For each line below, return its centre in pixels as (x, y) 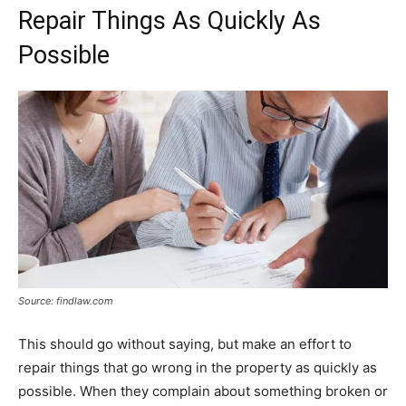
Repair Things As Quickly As (169, 21)
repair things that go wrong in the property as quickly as (198, 368)
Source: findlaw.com (66, 301)
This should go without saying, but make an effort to (185, 344)
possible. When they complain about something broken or (203, 391)
